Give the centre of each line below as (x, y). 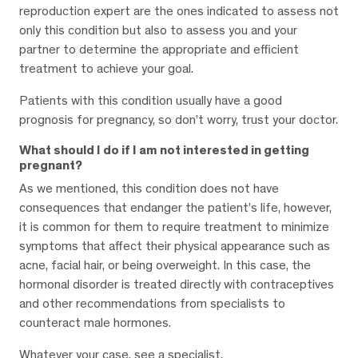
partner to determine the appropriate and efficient (159, 50)
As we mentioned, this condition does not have (149, 189)
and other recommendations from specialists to (152, 304)
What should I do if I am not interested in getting (164, 150)
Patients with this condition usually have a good (151, 101)
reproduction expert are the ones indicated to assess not (179, 11)
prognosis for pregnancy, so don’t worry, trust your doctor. (179, 120)
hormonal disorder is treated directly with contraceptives (177, 284)
